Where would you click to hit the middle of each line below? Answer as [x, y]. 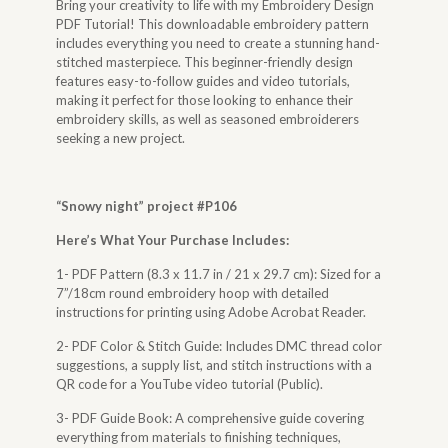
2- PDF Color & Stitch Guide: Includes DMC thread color [219, 346]
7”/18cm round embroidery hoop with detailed [193, 293]
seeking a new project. [121, 138]
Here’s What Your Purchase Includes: [173, 240]
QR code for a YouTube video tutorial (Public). [190, 384]
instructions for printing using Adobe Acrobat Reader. [211, 312]
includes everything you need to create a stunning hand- [218, 43]
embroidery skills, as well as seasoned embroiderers [208, 119]
